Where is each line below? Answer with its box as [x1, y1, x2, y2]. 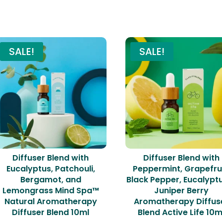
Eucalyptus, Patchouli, [6, 163, 95, 174]
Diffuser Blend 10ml [12, 206, 90, 218]
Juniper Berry [154, 184, 209, 196]
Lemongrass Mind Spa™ [2, 184, 99, 196]
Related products [59, 13, 172, 32]
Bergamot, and [20, 173, 81, 185]
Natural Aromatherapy [4, 195, 97, 207]
